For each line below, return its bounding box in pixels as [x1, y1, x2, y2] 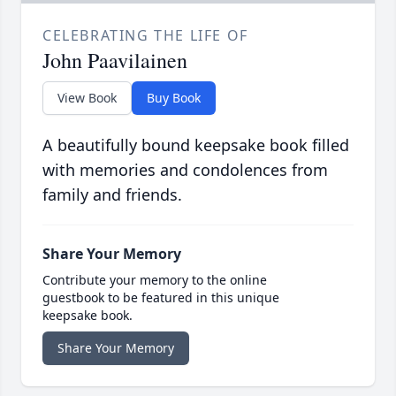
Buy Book [147, 89, 201, 107]
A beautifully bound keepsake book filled [42, 134, 349, 156]
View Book [57, 89, 117, 107]
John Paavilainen [42, 46, 187, 75]
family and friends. [42, 184, 182, 206]
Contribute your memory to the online [42, 271, 267, 289]
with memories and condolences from [42, 159, 328, 181]
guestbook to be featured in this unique [42, 289, 279, 307]
